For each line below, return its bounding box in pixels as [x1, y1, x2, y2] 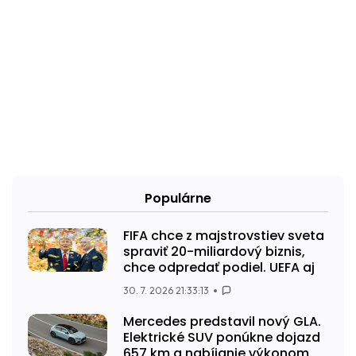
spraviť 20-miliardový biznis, [123, 242, 305, 261]
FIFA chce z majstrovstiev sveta [123, 226, 324, 245]
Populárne [145, 188, 211, 207]
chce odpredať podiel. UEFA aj [123, 257, 315, 277]
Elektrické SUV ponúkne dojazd [123, 327, 320, 346]
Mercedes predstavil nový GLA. [123, 311, 321, 331]
